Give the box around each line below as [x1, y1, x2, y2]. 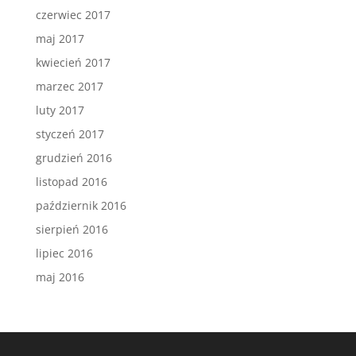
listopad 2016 [35, 174, 107, 189]
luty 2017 [35, 103, 84, 118]
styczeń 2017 [35, 126, 104, 141]
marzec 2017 [35, 79, 103, 94]
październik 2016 [35, 198, 126, 213]
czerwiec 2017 [35, 7, 110, 22]
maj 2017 [35, 31, 84, 46]
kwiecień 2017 [35, 55, 110, 70]
